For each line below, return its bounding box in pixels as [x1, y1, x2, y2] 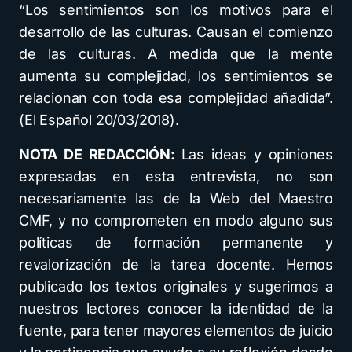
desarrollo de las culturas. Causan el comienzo [19, 24, 333, 41]
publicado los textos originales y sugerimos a [19, 278, 333, 295]
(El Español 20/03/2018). [19, 112, 179, 129]
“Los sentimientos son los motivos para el [19, 2, 333, 19]
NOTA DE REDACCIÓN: [19, 146, 181, 163]
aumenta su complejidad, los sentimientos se [19, 68, 333, 85]
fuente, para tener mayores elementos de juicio [19, 322, 333, 339]
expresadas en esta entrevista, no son [19, 168, 333, 185]
